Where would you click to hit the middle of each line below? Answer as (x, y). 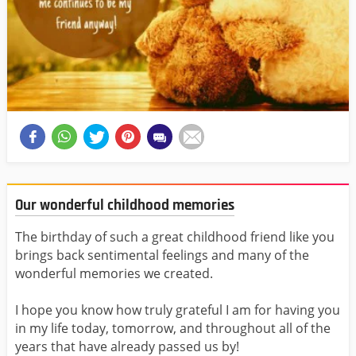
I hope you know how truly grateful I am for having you (178, 310)
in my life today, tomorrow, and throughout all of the (173, 329)
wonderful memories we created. (114, 274)
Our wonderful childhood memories (125, 205)
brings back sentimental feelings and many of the (162, 255)
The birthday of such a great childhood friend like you (175, 237)
